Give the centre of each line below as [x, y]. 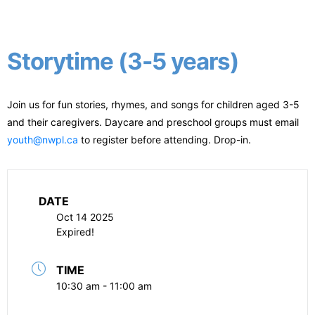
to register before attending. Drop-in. [165, 140]
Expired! [75, 232]
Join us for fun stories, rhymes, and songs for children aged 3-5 [153, 104]
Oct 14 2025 [85, 217]
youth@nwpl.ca [43, 140]
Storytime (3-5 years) [123, 61]
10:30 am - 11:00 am [104, 286]
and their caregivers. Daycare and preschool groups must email [153, 122]
